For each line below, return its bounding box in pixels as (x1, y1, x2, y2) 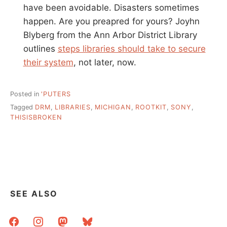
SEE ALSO (10, 188, 58, 199)
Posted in (10, 90, 41, 98)
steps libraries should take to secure (57, 44, 206, 54)
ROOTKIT (135, 103, 167, 111)
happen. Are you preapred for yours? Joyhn (23, 16, 200, 27)
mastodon (53, 213, 92, 224)
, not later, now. (73, 57, 136, 68)
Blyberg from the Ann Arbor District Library (23, 30, 197, 41)
